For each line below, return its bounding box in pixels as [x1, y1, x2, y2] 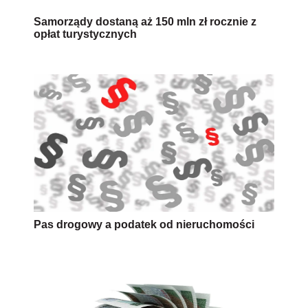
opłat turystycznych [34, 28, 137, 41]
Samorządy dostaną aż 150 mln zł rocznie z [34, 16, 256, 28]
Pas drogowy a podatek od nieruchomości [34, 219, 254, 231]
